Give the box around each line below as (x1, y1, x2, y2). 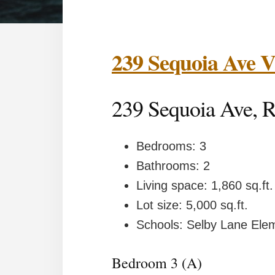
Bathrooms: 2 (136, 159, 201, 172)
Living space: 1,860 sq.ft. (136, 179, 247, 192)
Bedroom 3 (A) (112, 252, 207, 272)
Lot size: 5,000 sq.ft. (136, 198, 227, 211)
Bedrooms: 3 (136, 139, 196, 152)
